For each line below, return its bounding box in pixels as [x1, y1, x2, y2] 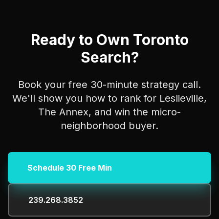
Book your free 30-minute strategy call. [18, 79, 201, 90]
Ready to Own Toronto [30, 31, 189, 48]
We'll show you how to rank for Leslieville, [12, 92, 207, 104]
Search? [80, 48, 139, 66]
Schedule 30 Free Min [27, 163, 112, 173]
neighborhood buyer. [61, 120, 158, 131]
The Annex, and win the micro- [38, 106, 181, 118]
